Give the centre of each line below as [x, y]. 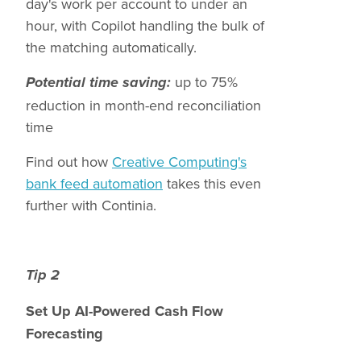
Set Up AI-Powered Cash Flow [124, 311]
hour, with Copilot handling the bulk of [145, 25]
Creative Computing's [179, 162]
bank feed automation [94, 183]
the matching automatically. [111, 47]
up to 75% [204, 82]
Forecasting [64, 334]
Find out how [69, 162]
